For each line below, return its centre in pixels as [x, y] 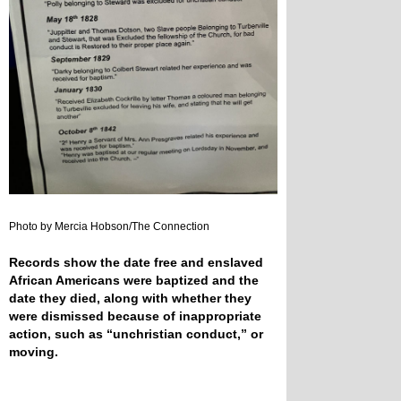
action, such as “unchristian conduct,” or [136, 333]
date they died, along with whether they [130, 298]
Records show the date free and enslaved [136, 262]
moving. [34, 351]
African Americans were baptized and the [134, 280]
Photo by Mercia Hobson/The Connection [109, 226]
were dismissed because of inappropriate [135, 316]
